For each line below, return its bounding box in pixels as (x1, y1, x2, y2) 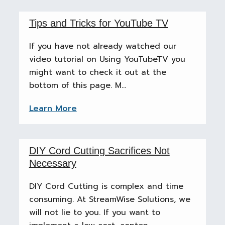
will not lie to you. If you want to (29, 206, 160, 218)
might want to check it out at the (29, 66, 166, 78)
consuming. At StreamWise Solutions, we (29, 193, 190, 205)
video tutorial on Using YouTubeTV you (29, 53, 185, 65)
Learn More (29, 102, 77, 115)
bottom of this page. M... (29, 79, 126, 91)
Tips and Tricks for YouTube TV (29, 18, 168, 29)
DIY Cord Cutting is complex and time (29, 180, 183, 192)
